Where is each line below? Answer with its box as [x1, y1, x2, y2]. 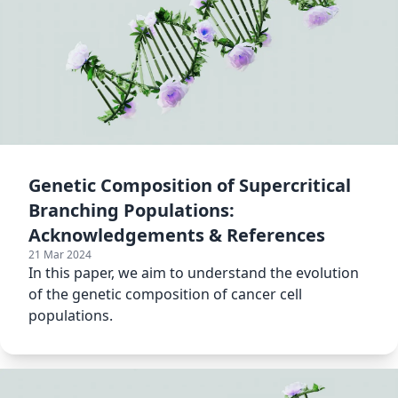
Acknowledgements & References [28, 222, 325, 247]
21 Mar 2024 [28, 246, 92, 262]
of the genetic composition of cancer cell [28, 283, 302, 304]
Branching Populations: [28, 197, 235, 222]
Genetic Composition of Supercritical [28, 172, 351, 197]
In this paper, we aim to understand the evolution [28, 262, 359, 283]
